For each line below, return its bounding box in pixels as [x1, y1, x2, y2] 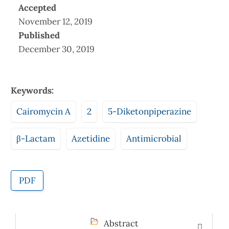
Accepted [18, 2, 56, 13]
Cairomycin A [16, 105, 71, 117]
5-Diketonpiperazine [108, 105, 191, 117]
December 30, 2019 [18, 43, 95, 55]
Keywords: [11, 84, 54, 96]
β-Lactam [16, 132, 55, 144]
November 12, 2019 [18, 15, 93, 27]
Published [18, 29, 60, 41]
